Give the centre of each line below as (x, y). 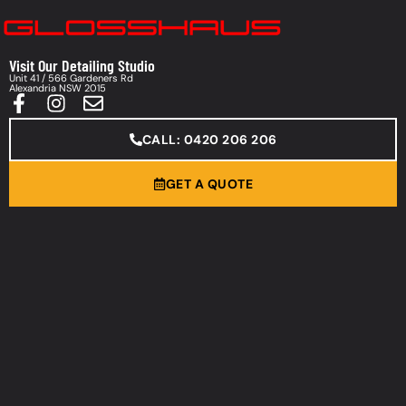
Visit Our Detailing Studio (82, 66)
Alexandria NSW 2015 (58, 88)
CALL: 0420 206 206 (209, 140)
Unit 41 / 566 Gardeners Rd (71, 78)
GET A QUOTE (209, 184)
